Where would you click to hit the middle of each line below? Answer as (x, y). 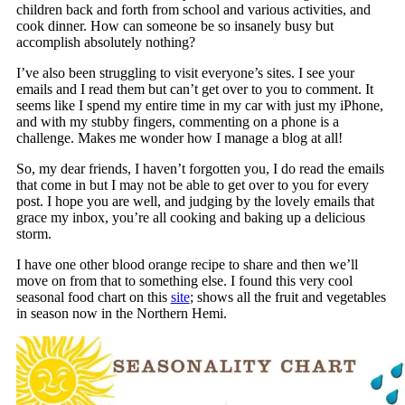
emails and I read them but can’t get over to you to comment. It (194, 89)
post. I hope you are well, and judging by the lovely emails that (195, 202)
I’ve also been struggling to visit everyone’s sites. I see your (185, 73)
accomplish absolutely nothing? (105, 42)
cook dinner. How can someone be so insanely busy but (174, 26)
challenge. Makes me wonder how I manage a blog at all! (179, 138)
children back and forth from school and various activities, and (193, 10)
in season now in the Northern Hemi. (123, 314)
